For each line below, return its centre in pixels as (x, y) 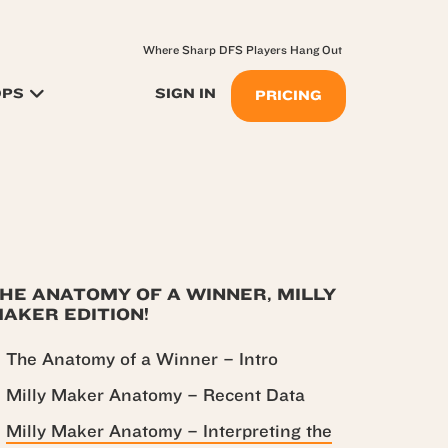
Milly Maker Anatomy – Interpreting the (169, 431)
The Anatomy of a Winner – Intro (142, 359)
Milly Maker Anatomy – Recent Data (155, 395)
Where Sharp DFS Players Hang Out (242, 50)
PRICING (288, 95)
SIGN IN (185, 93)
